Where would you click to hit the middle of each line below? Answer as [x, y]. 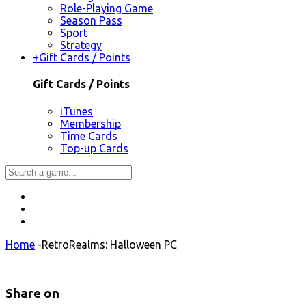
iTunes [76, 111]
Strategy [81, 45]
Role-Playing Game [107, 9]
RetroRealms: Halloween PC [109, 244]
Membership [91, 123]
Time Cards [89, 136]
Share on [32, 294]
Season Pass [91, 21]
